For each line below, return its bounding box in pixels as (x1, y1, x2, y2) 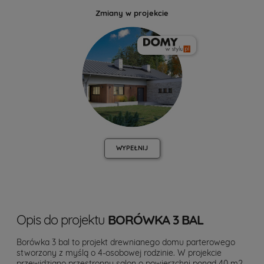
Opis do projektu (16, 211, 108, 228)
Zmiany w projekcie (95, 8, 169, 18)
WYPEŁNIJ (116, 143, 148, 152)
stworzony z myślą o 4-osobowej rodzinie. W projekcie (16, 247, 222, 258)
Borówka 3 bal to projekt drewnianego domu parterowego (16, 236, 235, 247)
